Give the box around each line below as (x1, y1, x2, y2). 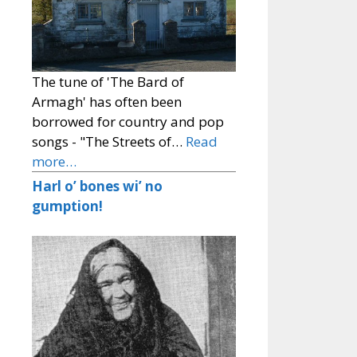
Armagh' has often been (32, 92, 182, 111)
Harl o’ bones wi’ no (32, 176, 163, 195)
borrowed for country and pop (32, 112, 224, 131)
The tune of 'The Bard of (32, 72, 184, 91)
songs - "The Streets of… (32, 131, 186, 151)
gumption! (32, 196, 103, 215)
